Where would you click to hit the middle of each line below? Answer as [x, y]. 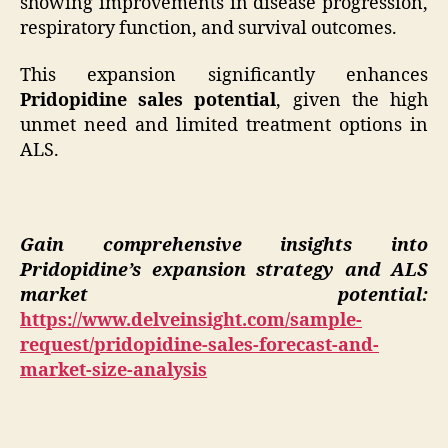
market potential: [224, 296]
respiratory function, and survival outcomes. [208, 28]
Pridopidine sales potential [148, 101]
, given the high [352, 101]
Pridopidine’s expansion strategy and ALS [224, 271]
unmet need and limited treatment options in [224, 126]
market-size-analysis [113, 371]
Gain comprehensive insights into [224, 246]
